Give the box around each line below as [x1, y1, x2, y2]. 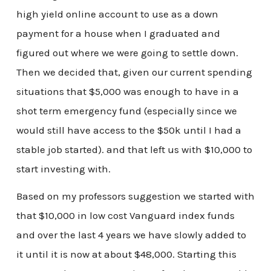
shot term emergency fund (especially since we [16, 104, 237, 117]
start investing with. [16, 162, 111, 175]
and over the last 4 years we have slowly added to [16, 229, 246, 241]
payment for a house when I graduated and [16, 27, 220, 39]
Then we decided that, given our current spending [16, 65, 252, 78]
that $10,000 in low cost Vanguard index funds [16, 209, 235, 222]
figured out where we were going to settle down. [16, 46, 238, 59]
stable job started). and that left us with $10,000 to [16, 143, 252, 155]
